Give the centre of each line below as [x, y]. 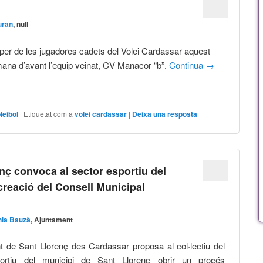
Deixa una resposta [165, 114]
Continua [188, 65]
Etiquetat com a [48, 114]
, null [21, 24]
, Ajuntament [52, 219]
